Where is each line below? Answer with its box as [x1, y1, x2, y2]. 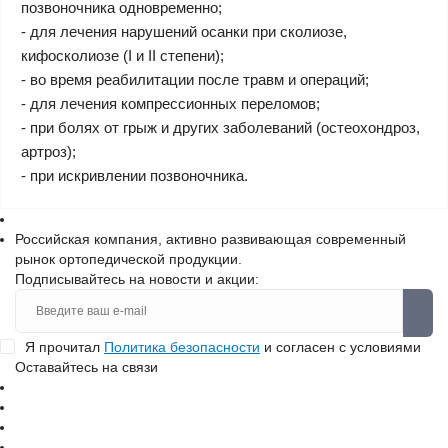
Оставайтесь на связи [15, 359, 158, 375]
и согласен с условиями [260, 339, 421, 355]
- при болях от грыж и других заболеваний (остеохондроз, [21, 119, 420, 136]
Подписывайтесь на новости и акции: [15, 271, 259, 287]
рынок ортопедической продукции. [15, 251, 242, 267]
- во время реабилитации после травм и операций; [21, 71, 369, 88]
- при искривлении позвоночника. [21, 167, 248, 184]
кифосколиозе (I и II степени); [21, 47, 224, 64]
